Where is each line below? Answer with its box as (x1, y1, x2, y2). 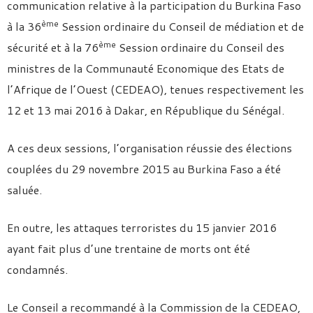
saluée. (7, 182, 42, 198)
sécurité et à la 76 (7, 39, 99, 55)
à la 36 (7, 18, 41, 34)
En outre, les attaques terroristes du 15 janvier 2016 (7, 219, 277, 235)
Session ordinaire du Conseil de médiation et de (59, 18, 304, 34)
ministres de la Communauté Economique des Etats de (7, 60, 284, 76)
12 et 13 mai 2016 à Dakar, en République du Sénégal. (7, 102, 284, 118)
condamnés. (7, 261, 68, 277)
